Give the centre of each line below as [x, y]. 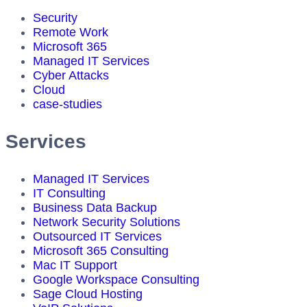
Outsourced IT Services [97, 236]
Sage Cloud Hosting [88, 294]
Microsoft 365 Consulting [101, 250]
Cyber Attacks [71, 75]
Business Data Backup [95, 207]
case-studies [67, 104]
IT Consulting [69, 193]
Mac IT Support [75, 265]
